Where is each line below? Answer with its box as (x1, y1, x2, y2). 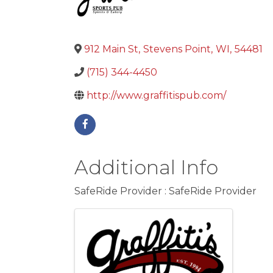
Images (74, 207, 147, 231)
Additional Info (74, 155, 218, 179)
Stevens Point (143, 43, 211, 55)
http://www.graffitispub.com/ (87, 90, 226, 101)
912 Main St (84, 43, 138, 55)
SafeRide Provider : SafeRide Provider (74, 185, 257, 197)
